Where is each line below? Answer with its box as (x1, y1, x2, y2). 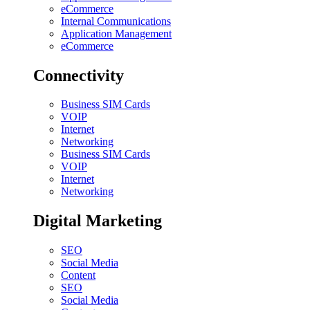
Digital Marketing (33, 212, 162, 230)
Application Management (61, 27, 172, 39)
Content (61, 269, 95, 282)
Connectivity (33, 66, 124, 84)
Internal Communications (61, 15, 171, 27)
